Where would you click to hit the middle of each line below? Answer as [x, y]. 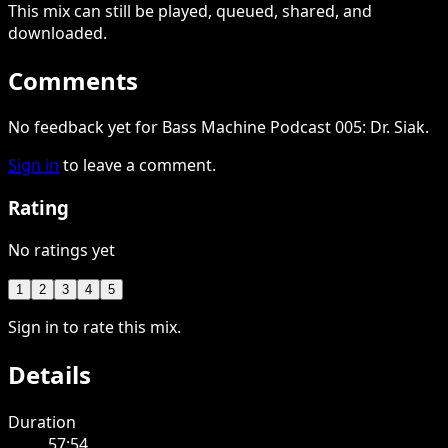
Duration [42, 421]
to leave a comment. [139, 165]
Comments [73, 80]
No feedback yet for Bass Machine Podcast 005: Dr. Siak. [218, 127]
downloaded [55, 32]
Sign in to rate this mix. [94, 326]
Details [49, 374]
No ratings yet [61, 249]
